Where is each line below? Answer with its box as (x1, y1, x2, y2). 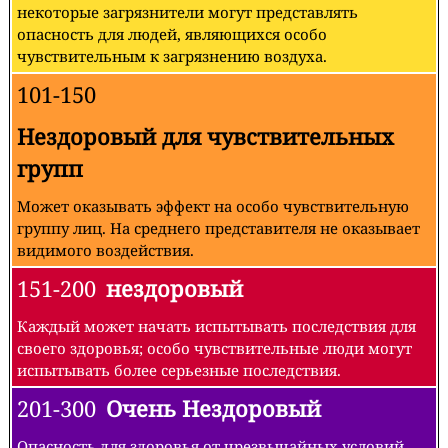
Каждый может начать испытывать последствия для (17, 315, 416, 336)
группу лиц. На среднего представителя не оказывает (17, 217, 420, 238)
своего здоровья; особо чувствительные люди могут (17, 337, 412, 358)
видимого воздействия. (17, 239, 194, 260)
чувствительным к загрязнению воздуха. (17, 45, 327, 66)
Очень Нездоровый (106, 393, 321, 423)
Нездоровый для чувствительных (17, 121, 394, 151)
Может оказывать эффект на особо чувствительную (17, 195, 409, 216)
